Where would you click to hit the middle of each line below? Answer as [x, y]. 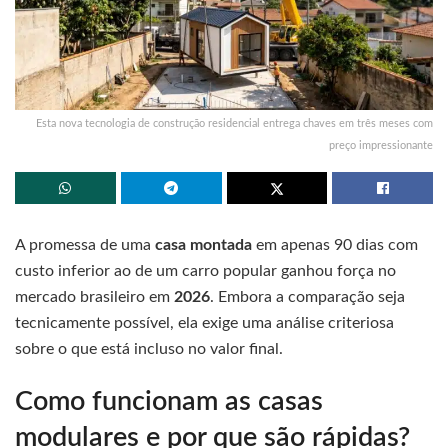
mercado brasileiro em [94, 296]
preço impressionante [381, 145]
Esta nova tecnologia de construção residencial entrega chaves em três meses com [234, 123]
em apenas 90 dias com [335, 244]
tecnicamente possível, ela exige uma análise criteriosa [204, 322]
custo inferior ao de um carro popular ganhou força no [205, 270]
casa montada [203, 244]
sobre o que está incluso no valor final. [149, 348]
